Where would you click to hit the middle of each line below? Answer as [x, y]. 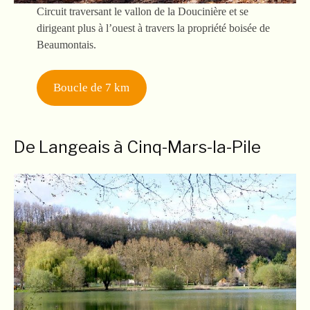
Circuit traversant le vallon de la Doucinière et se [142, 11]
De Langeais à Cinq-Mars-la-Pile [137, 147]
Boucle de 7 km [92, 88]
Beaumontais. [66, 45]
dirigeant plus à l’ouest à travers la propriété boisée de [153, 28]
